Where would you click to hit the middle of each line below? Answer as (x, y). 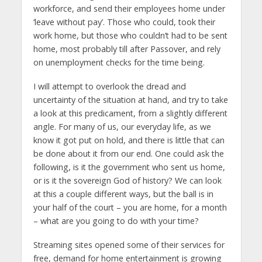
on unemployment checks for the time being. (119, 63)
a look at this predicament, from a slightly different (130, 113)
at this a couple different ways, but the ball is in (123, 194)
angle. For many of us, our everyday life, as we (122, 127)
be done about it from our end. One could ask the (128, 154)
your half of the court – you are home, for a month (130, 208)
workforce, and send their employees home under (129, 9)
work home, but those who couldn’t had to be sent (130, 36)
